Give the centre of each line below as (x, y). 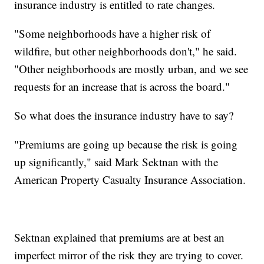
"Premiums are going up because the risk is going (126, 144)
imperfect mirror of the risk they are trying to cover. (129, 255)
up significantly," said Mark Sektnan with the (116, 161)
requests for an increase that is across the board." (122, 86)
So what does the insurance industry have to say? (124, 115)
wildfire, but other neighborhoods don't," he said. (126, 51)
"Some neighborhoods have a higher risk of (113, 33)
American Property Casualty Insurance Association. (130, 179)
